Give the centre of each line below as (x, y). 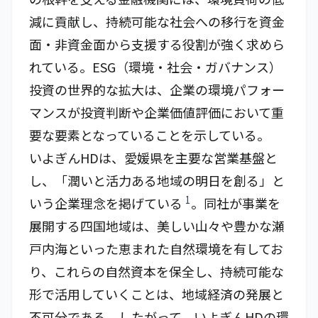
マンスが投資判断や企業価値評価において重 (157, 112)
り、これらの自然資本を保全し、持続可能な (157, 271)
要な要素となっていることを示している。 (149, 135)
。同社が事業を (236, 203)
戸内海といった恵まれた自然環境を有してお (156, 248)
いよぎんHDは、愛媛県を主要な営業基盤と (153, 158)
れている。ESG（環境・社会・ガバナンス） (155, 67)
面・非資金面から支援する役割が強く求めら (157, 44)
